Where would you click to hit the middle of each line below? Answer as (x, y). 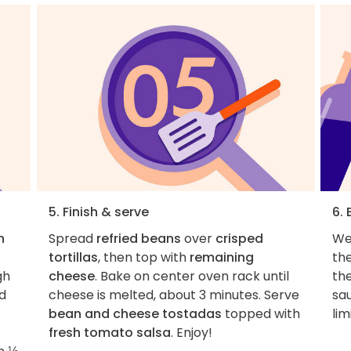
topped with (261, 314)
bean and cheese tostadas (135, 314)
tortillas (73, 258)
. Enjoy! (224, 333)
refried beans (138, 239)
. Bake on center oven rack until (192, 277)
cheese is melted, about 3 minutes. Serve (174, 295)
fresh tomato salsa (109, 333)
